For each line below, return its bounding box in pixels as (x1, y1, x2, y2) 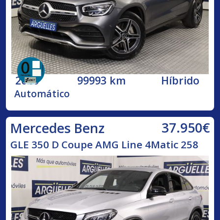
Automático (14, 87, 70, 100)
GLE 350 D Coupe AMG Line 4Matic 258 (10, 137, 198, 151)
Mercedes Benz (10, 119, 105, 137)
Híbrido (161, 73, 200, 87)
